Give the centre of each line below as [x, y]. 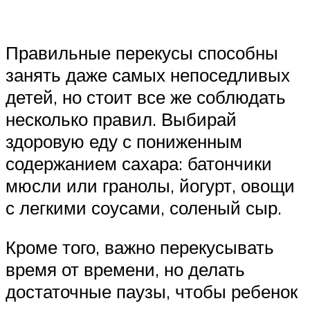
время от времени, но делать [125, 270]
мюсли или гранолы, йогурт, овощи [150, 185]
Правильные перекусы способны [142, 52]
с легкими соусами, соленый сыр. [144, 207]
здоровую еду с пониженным [124, 141]
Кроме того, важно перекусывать [140, 247]
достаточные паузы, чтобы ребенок [152, 292]
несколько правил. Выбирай [121, 119]
